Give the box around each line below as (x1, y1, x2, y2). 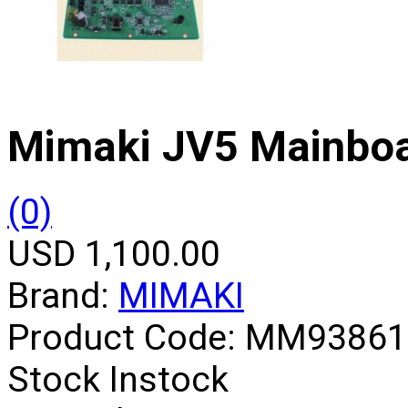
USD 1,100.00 (7, 232, 220, 275)
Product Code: (7, 316, 245, 359)
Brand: (7, 274, 118, 317)
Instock (109, 358, 229, 401)
